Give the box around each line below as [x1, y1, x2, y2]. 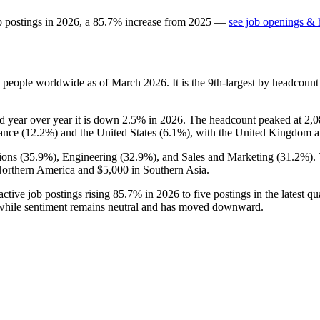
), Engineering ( [53, 150, 124, 163]
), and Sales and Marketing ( [153, 150, 280, 163]
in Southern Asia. [129, 163, 209, 176]
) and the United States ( [54, 126, 163, 139]
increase [125, 15, 161, 28]
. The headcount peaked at [183, 113, 304, 126]
